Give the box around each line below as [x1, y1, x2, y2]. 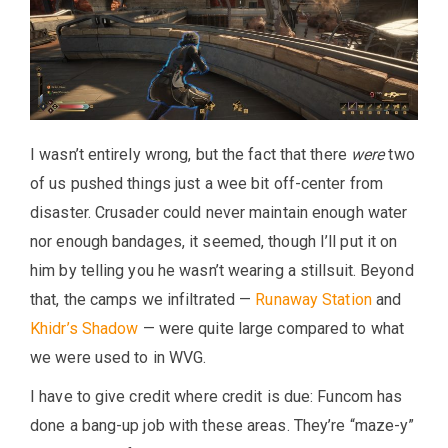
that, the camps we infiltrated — [30, 289, 256, 309]
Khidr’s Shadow [30, 318, 139, 338]
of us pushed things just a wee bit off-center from [30, 173, 384, 193]
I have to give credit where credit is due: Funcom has [30, 386, 403, 406]
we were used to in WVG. [30, 347, 207, 367]
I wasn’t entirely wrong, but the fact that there [30, 144, 351, 164]
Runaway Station [255, 289, 372, 309]
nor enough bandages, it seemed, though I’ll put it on [30, 231, 398, 251]
